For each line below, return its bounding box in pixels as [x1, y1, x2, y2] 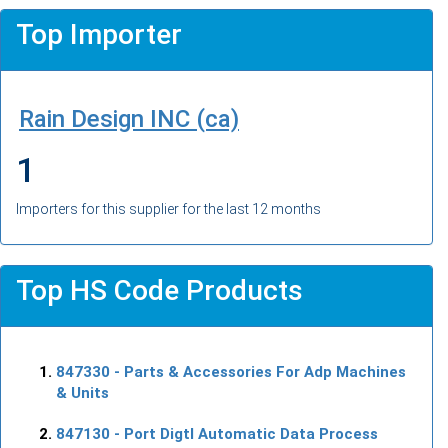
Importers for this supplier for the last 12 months [16, 200, 321, 217]
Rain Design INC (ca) [19, 104, 239, 133]
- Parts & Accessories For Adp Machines [110, 362, 406, 381]
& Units [56, 383, 109, 402]
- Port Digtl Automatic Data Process [110, 424, 378, 443]
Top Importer [16, 17, 182, 51]
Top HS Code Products [16, 273, 303, 307]
